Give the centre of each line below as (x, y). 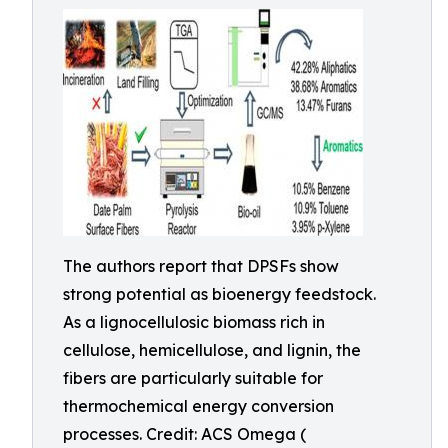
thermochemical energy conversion (198, 406)
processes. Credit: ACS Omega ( (184, 434)
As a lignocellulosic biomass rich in (194, 322)
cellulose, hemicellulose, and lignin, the (212, 350)
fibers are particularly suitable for (193, 378)
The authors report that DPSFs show (201, 266)
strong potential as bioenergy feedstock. (219, 294)
